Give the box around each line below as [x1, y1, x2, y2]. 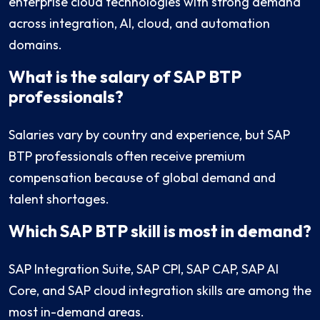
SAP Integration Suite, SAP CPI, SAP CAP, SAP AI [9, 261, 279, 278]
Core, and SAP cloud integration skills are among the [9, 282, 311, 299]
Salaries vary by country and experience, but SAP [9, 126, 290, 144]
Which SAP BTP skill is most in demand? [9, 221, 311, 242]
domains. [9, 36, 62, 54]
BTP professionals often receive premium [9, 148, 245, 165]
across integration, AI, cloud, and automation [9, 15, 270, 32]
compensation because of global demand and [9, 169, 276, 186]
